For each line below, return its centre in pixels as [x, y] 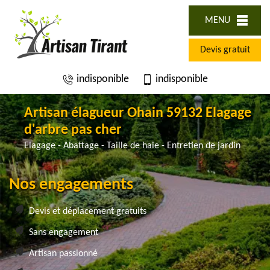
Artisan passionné [63, 253]
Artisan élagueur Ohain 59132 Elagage [138, 113]
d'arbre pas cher [73, 130]
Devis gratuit [225, 50]
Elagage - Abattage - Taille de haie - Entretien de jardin [132, 146]
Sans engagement [64, 232]
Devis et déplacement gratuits [88, 211]
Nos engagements [71, 185]
